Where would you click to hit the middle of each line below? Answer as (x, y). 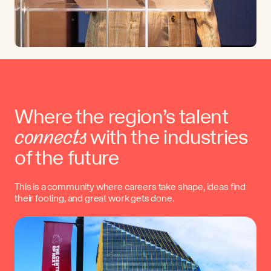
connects (51, 139)
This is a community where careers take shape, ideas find (130, 187)
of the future (69, 159)
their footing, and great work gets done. (94, 198)
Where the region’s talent (122, 118)
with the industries (167, 138)
